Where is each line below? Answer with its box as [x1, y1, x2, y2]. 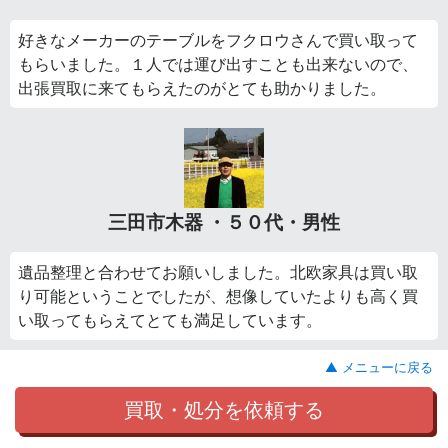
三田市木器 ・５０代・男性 [108, 210, 340, 235]
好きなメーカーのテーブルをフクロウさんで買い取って [18, 30, 418, 51]
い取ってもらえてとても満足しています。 [18, 310, 322, 331]
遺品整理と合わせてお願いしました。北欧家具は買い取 [18, 262, 418, 283]
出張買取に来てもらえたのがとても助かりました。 [18, 78, 386, 99]
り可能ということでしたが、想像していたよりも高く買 [18, 286, 418, 307]
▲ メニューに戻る [325, 360, 433, 376]
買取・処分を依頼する [124, 398, 324, 423]
